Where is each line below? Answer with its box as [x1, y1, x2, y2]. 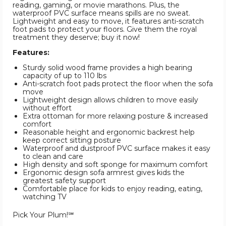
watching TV [23, 192, 67, 202]
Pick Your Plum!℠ [13, 210, 74, 220]
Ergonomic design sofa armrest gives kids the [23, 168, 185, 178]
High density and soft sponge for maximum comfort [23, 160, 208, 169]
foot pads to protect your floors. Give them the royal [13, 25, 197, 34]
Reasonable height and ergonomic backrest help [23, 128, 195, 137]
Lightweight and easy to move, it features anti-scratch [13, 17, 204, 26]
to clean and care [23, 152, 83, 161]
